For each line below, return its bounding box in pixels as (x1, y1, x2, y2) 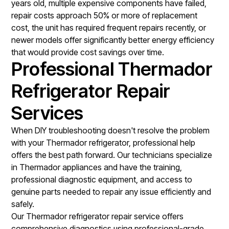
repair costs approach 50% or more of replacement (11, 10, 198, 20)
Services (11, 101, 84, 124)
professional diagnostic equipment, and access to (11, 174, 193, 185)
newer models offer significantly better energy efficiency (11, 34, 215, 45)
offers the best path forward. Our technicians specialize (11, 149, 213, 160)
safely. (11, 198, 35, 209)
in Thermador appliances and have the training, (11, 162, 182, 172)
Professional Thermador (11, 57, 213, 80)
